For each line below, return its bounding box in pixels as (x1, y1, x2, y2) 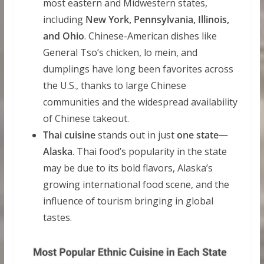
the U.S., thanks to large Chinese (42, 79, 186, 92)
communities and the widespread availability (42, 95, 237, 108)
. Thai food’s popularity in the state (72, 145, 227, 158)
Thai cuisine (42, 128, 95, 141)
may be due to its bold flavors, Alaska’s (42, 161, 213, 174)
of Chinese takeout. (42, 112, 129, 125)
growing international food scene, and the (42, 178, 229, 191)
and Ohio (42, 29, 84, 42)
